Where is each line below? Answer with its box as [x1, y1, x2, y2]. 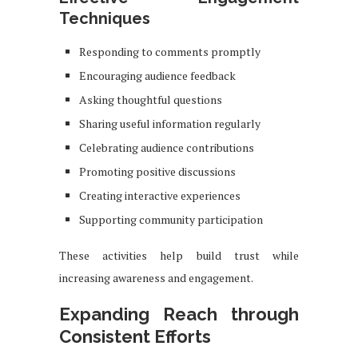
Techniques [59, 8, 150, 28]
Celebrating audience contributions [79, 139, 254, 155]
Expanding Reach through [59, 303, 299, 324]
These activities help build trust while [59, 247, 299, 263]
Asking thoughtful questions [79, 91, 222, 107]
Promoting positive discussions [79, 163, 236, 179]
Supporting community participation [79, 211, 263, 227]
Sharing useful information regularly [79, 115, 261, 131]
